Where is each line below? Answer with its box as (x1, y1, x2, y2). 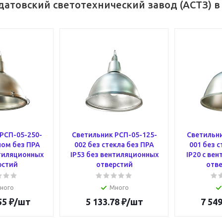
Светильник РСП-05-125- (71, 131, 157, 139)
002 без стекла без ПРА (74, 141, 154, 149)
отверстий (96, 161, 133, 168)
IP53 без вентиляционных (70, 151, 159, 159)
